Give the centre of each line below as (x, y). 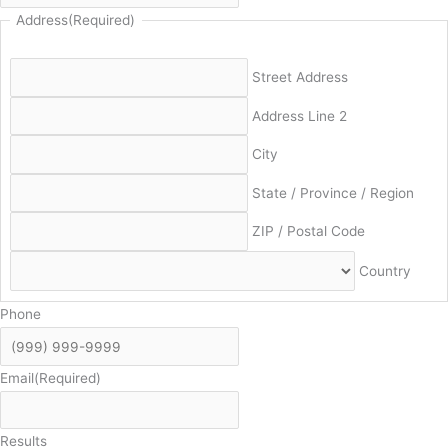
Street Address (300, 77)
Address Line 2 (300, 115)
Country (385, 270)
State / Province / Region (333, 192)
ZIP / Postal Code (309, 231)
